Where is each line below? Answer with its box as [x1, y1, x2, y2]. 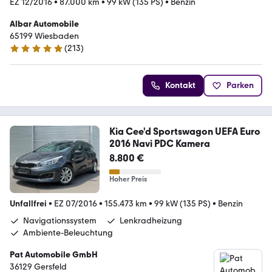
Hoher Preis [109, 175, 147, 184]
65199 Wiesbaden [10, 31, 79, 42]
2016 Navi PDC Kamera [109, 138, 210, 150]
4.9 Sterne [9, 48, 47, 59]
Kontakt [165, 80, 195, 91]
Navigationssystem [23, 216, 97, 226]
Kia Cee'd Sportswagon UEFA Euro [109, 126, 260, 138]
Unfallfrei [10, 199, 47, 209]
